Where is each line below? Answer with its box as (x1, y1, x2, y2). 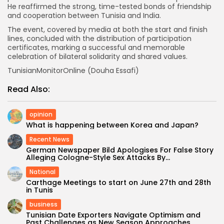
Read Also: (7, 83, 50, 95)
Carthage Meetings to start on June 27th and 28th (26, 177, 211, 187)
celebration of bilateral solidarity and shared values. (7, 51, 187, 61)
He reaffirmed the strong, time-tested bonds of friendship (7, 1, 211, 11)
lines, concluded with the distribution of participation (7, 33, 191, 43)
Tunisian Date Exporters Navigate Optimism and (26, 209, 200, 220)
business (29, 199, 57, 208)
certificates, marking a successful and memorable (7, 42, 185, 52)
